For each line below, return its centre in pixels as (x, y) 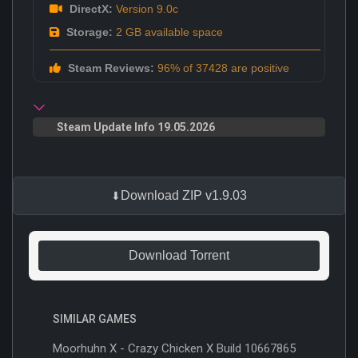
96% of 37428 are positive (222, 68)
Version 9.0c (145, 8)
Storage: (88, 32)
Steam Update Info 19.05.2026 (136, 127)
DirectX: (89, 8)
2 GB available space (168, 32)
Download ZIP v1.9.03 (184, 195)
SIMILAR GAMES (95, 318)
